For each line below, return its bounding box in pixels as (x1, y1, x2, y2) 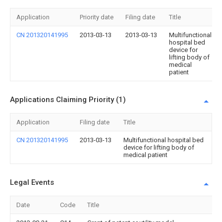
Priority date (80, 13, 113, 21)
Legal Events (10, 178, 54, 187)
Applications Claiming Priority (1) (10, 95, 126, 104)
